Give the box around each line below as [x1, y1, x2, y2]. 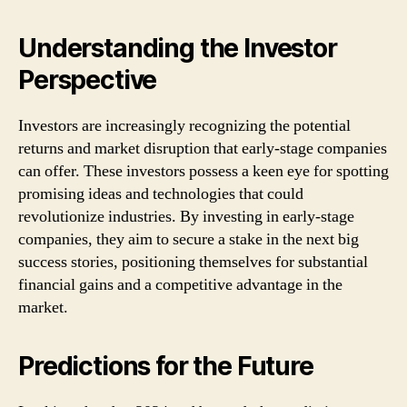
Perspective [18, 65, 157, 95]
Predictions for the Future [18, 351, 313, 382]
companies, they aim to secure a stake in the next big [18, 229, 359, 250]
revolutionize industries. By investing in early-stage [18, 206, 354, 227]
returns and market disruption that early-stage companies [18, 138, 387, 159]
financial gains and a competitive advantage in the [18, 274, 342, 295]
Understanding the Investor [18, 33, 337, 64]
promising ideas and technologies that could [18, 184, 303, 204]
